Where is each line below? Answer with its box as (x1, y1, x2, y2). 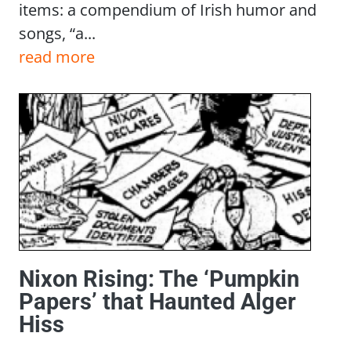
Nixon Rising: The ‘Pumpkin (19, 266, 299, 293)
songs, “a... (19, 21, 96, 44)
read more (19, 45, 95, 67)
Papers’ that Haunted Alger (19, 288, 296, 316)
